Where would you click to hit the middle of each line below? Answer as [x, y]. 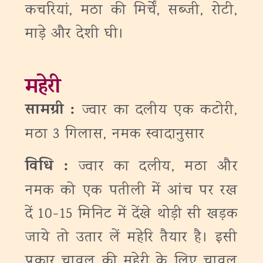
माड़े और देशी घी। [75, 34]
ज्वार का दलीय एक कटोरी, [157, 111]
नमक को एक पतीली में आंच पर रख [131, 191]
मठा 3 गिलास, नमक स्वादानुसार [115, 135]
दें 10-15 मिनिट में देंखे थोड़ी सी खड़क [131, 215]
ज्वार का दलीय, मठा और [159, 167]
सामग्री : [50, 111]
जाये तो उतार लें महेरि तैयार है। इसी [131, 238]
